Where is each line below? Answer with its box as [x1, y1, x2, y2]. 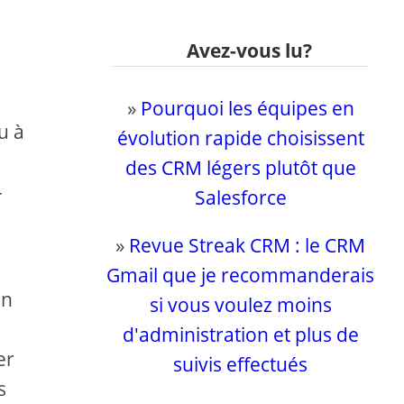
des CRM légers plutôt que [124, 155, 356, 180]
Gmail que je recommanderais [106, 262, 375, 288]
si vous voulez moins [149, 292, 332, 317]
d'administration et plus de [122, 322, 359, 347]
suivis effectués [173, 352, 308, 377]
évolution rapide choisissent [116, 125, 364, 151]
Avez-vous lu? [187, 38, 313, 63]
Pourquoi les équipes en [140, 96, 354, 121]
